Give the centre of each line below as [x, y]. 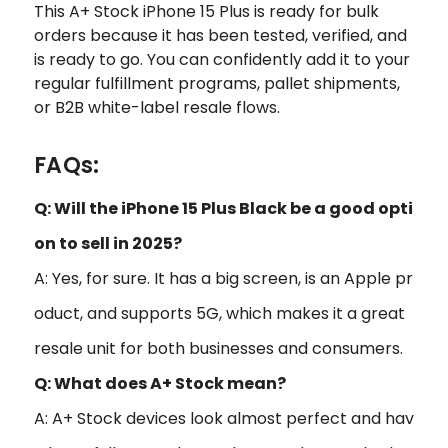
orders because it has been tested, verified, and [220, 35]
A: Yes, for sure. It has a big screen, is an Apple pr [223, 278]
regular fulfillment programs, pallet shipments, [217, 83]
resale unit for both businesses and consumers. [218, 348]
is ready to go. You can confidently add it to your [222, 59]
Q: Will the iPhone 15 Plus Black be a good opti [223, 208]
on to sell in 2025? [108, 243]
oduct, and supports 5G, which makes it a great [219, 313]
